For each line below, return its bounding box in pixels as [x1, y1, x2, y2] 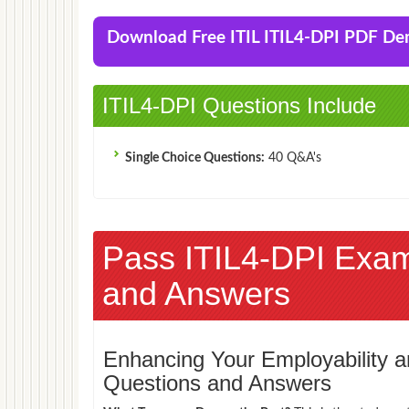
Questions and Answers [103, 370, 331, 395]
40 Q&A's [265, 151, 321, 164]
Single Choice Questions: [125, 151, 265, 164]
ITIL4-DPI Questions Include [102, 92, 376, 118]
